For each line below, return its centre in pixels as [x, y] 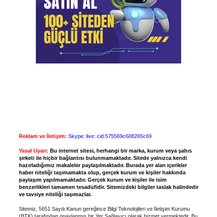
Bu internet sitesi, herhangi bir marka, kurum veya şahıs [121, 150]
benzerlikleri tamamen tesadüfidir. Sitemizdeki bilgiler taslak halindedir [108, 187]
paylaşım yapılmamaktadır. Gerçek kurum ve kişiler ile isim [93, 179]
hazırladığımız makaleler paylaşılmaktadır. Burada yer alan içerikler [103, 165]
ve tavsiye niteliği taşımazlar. [55, 194]
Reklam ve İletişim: [43, 136]
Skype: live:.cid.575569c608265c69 [110, 136]
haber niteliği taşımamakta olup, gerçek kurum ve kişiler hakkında [102, 172]
